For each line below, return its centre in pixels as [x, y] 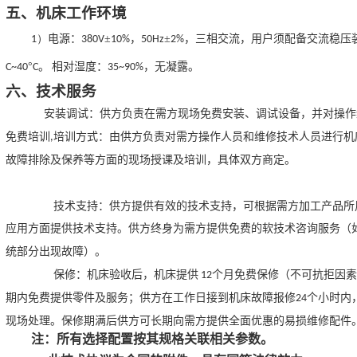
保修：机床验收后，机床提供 [126, 275]
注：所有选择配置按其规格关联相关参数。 [153, 339]
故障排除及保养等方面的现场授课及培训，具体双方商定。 [151, 160]
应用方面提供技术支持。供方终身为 [95, 229]
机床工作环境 [81, 14]
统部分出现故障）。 [56, 252]
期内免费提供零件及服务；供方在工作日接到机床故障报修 [151, 297]
